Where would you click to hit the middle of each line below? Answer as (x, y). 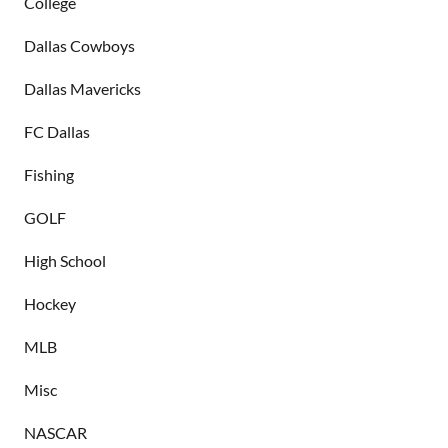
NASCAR (55, 433)
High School (65, 261)
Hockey (50, 304)
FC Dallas (57, 132)
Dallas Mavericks (82, 89)
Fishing (49, 175)
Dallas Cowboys (79, 46)
